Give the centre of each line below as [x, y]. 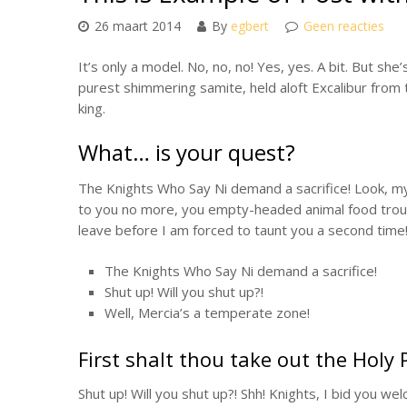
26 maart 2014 [138, 25]
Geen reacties [344, 25]
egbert [250, 25]
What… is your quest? [187, 152]
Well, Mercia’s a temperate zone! [207, 313]
